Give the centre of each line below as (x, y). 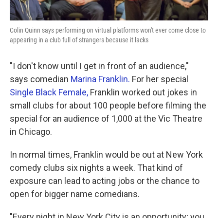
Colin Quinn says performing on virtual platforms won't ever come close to (108, 30)
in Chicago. (31, 132)
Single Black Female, (49, 92)
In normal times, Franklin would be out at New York (106, 154)
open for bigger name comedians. (75, 194)
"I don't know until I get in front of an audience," (99, 66)
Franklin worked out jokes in (143, 92)
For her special (159, 79)
